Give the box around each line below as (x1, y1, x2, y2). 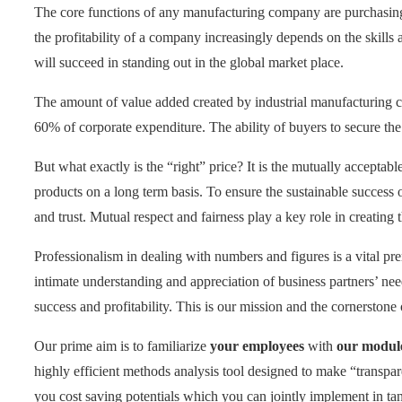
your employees (210, 337, 304, 354)
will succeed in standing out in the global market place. (34, 54, 344, 70)
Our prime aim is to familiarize (34, 337, 210, 354)
